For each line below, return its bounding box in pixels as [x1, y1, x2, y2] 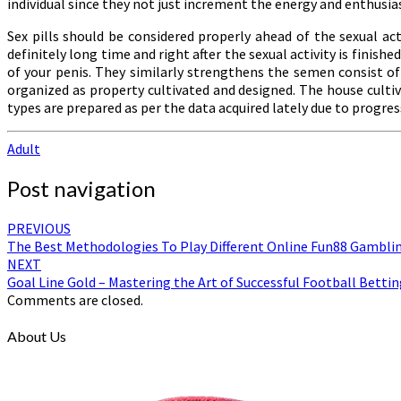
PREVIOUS [7, 218, 71, 237]
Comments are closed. [7, 290, 143, 309]
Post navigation [7, 175, 156, 201]
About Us [7, 327, 66, 345]
